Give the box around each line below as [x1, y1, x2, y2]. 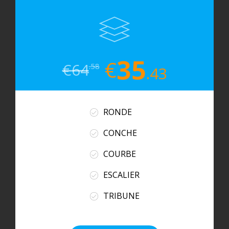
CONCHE [103, 127, 137, 139]
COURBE [103, 148, 136, 159]
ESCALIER [103, 169, 140, 180]
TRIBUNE [103, 190, 140, 201]
